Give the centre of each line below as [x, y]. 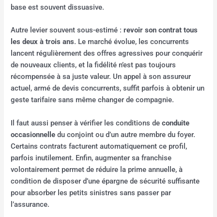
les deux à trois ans [43, 42]
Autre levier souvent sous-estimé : [67, 30]
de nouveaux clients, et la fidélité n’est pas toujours [93, 65]
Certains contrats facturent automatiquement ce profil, [99, 146]
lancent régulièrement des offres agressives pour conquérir [107, 54]
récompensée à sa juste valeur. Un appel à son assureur [101, 77]
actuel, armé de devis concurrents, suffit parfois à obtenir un [108, 88]
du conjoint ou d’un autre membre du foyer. [125, 134]
